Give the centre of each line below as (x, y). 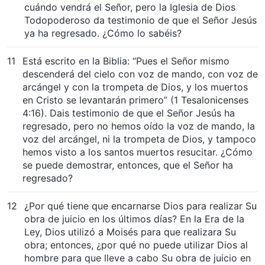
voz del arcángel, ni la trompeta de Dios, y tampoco (139, 139)
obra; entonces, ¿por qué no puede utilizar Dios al (136, 245)
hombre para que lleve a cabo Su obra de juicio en (138, 258)
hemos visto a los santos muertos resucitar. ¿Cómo (138, 152)
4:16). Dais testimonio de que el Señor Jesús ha (129, 113)
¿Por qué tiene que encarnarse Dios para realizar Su (140, 206)
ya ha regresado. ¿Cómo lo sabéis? (103, 33)
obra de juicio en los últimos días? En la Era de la (134, 219)
